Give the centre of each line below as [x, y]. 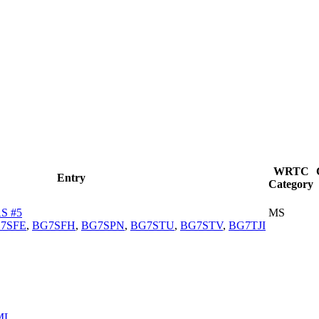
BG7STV [202, 225]
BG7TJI [247, 225]
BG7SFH [54, 225]
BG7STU [152, 225]
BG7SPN [103, 225]
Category [291, 184]
